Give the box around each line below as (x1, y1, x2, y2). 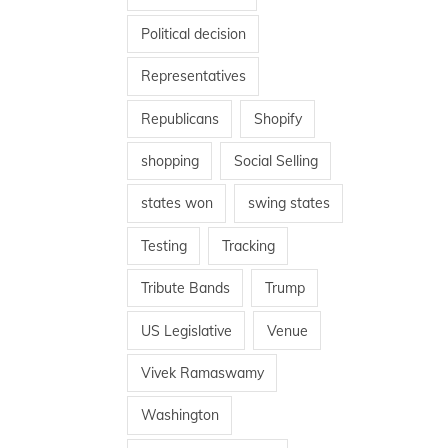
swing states (247, 194, 330, 213)
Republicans (140, 109, 219, 128)
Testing (140, 236, 187, 255)
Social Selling (233, 152, 318, 171)
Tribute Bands (140, 279, 230, 298)
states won (140, 194, 213, 213)
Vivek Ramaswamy (140, 363, 264, 382)
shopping (140, 152, 199, 171)
